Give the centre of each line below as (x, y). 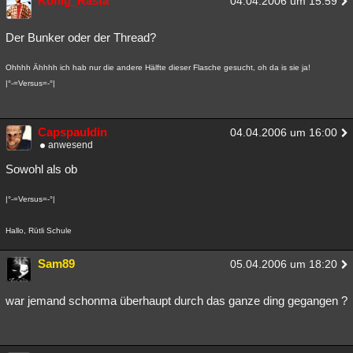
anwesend (71, 145)
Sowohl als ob (41, 169)
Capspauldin (72, 132)
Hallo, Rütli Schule (39, 230)
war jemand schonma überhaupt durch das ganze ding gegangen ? (176, 301)
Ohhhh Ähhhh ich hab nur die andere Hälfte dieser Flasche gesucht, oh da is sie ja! (158, 67)
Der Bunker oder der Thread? (81, 37)
